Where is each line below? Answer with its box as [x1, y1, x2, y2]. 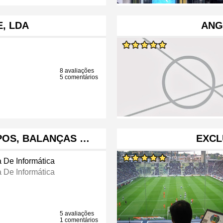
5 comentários [60, 74, 99, 81]
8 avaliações [60, 67, 95, 75]
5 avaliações [60, 210, 95, 218]
